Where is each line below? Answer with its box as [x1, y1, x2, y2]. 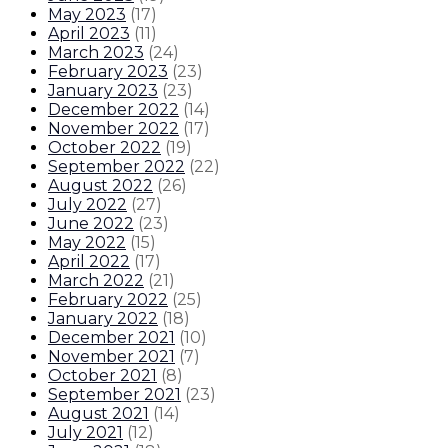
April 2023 [48, 23, 130, 43]
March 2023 [48, 42, 144, 62]
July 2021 [48, 422, 123, 442]
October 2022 [48, 137, 161, 157]
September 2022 [48, 156, 185, 176]
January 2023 [48, 80, 158, 100]
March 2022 [48, 270, 144, 290]
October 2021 [48, 365, 157, 385]
